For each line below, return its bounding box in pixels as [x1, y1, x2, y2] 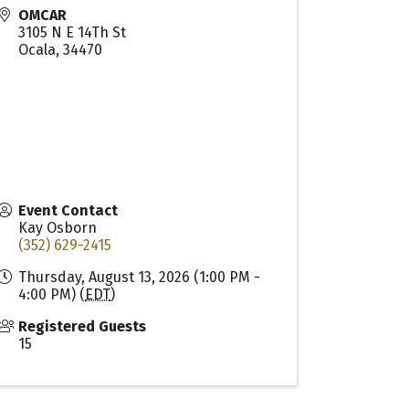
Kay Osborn [18, 219, 98, 237]
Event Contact [18, 202, 119, 220]
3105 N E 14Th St [18, 24, 127, 42]
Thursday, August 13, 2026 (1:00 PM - [18, 268, 261, 287]
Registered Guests [18, 318, 147, 336]
